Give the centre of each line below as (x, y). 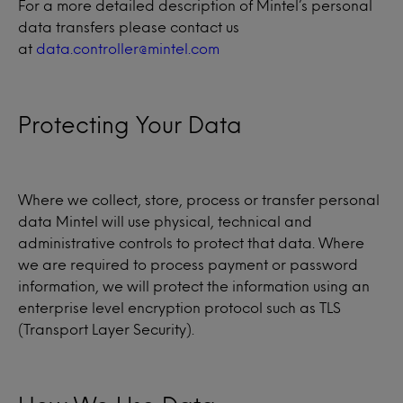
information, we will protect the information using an (194, 286)
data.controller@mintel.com (128, 48)
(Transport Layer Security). (106, 329)
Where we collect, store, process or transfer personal (199, 199)
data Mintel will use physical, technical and (165, 221)
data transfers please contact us (129, 27)
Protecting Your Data (130, 124)
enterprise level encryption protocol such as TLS (179, 307)
